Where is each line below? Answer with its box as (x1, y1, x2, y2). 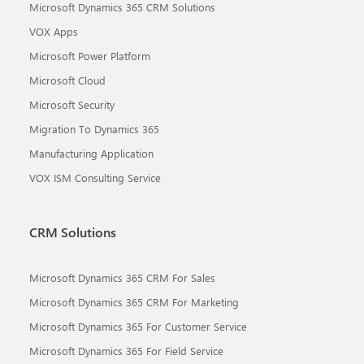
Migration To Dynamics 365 (29, 122, 159, 136)
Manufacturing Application (29, 146, 154, 160)
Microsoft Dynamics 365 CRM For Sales (29, 271, 215, 284)
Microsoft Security (29, 97, 115, 111)
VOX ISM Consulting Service (29, 171, 161, 184)
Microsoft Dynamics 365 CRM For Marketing (29, 295, 239, 309)
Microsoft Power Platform (29, 49, 150, 63)
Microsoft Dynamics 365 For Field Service (29, 344, 223, 357)
